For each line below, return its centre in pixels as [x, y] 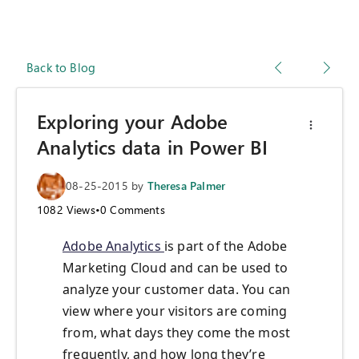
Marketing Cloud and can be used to [175, 268]
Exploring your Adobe [133, 121]
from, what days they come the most [177, 333]
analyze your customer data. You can [177, 290]
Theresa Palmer [186, 186]
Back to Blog [61, 68]
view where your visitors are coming [175, 311]
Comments [136, 210]
